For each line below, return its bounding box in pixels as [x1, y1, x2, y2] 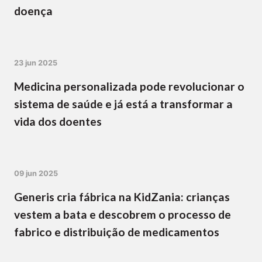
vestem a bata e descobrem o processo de [14, 208, 231, 222]
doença [14, 4, 53, 18]
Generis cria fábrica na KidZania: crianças [14, 190, 230, 204]
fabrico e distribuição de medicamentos [14, 225, 219, 239]
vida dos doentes [14, 115, 102, 129]
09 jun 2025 [14, 169, 58, 178]
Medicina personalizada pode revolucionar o [14, 80, 244, 94]
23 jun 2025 [14, 58, 57, 68]
